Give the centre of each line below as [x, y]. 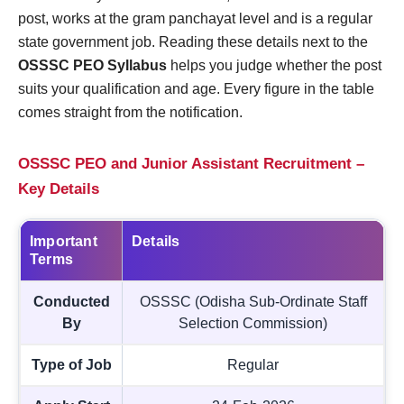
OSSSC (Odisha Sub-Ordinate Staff [253, 301]
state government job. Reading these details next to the [193, 41]
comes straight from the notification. [130, 112]
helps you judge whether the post [274, 65]
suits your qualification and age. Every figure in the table [196, 88]
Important [64, 241]
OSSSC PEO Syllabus [92, 65]
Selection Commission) [253, 323]
